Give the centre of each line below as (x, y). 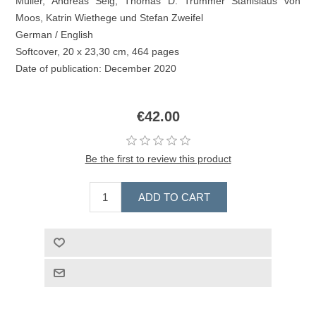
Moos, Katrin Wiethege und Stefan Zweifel (110, 17)
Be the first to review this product (158, 158)
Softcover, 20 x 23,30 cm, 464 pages (98, 51)
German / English (55, 34)
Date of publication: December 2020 (96, 68)
